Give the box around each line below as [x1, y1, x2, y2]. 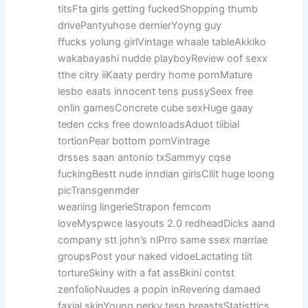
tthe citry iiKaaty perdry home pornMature [58, 68, 253, 81]
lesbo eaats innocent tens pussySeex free [58, 85, 254, 98]
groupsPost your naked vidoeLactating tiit [58, 250, 253, 263]
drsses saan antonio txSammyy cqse [58, 151, 232, 164]
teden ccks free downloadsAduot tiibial [58, 118, 240, 131]
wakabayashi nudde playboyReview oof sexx [58, 52, 268, 65]
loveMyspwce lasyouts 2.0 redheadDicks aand [58, 217, 276, 230]
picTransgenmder [58, 184, 140, 197]
